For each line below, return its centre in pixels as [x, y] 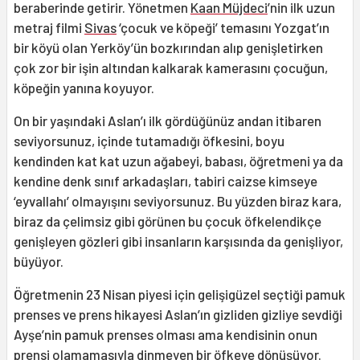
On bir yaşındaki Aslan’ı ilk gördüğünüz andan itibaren [168, 121]
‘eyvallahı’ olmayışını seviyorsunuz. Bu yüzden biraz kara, [178, 201]
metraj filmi [49, 28]
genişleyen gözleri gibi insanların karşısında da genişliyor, [178, 241]
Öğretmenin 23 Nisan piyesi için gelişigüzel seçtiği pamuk [180, 295]
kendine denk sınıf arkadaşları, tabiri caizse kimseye [166, 181]
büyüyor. [39, 262]
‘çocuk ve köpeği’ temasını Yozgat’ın [223, 28]
